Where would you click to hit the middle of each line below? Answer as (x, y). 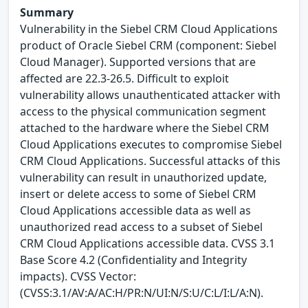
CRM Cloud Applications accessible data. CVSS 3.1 (147, 244)
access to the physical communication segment (143, 112)
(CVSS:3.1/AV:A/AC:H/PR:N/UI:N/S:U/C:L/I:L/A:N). (142, 293)
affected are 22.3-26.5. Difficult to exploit (124, 79)
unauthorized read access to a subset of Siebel (141, 227)
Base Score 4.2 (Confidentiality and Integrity (133, 260)
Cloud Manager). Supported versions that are (138, 62)
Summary (47, 13)
